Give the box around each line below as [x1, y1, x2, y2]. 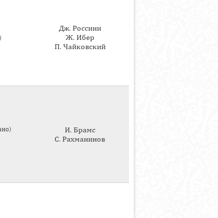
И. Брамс [64, 126, 95, 134]
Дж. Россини [58, 24, 101, 33]
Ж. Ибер [65, 33, 94, 42]
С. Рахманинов [54, 135, 105, 144]
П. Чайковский [54, 42, 106, 51]
